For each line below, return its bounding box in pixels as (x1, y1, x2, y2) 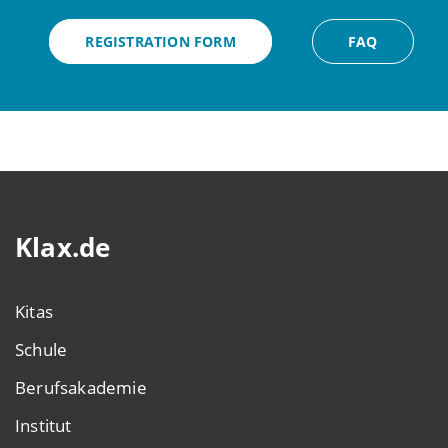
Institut (15, 413, 72, 437)
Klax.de (15, 229, 111, 264)
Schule (15, 337, 68, 361)
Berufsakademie (15, 375, 147, 399)
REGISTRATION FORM (85, 31, 236, 51)
